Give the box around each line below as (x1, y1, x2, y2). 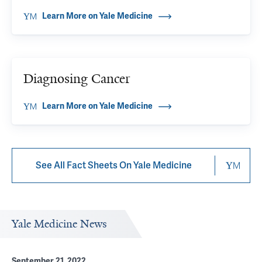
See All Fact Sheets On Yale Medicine (35, 160, 192, 171)
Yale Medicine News (12, 217, 107, 231)
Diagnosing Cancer (23, 70, 130, 87)
